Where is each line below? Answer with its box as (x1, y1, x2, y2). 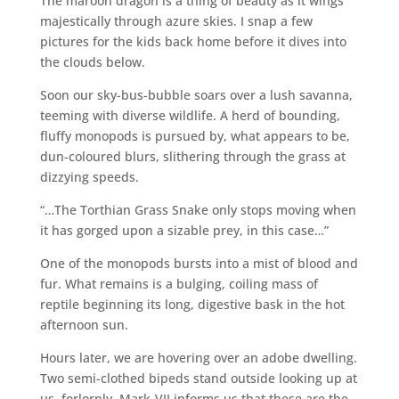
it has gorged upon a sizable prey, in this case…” (39, 221, 329, 239)
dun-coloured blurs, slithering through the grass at (39, 147, 346, 165)
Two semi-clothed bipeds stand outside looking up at (39, 369, 357, 387)
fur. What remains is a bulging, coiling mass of (39, 274, 318, 292)
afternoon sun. (39, 315, 128, 333)
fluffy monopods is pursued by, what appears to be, (39, 126, 350, 144)
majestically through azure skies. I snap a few (39, 12, 313, 29)
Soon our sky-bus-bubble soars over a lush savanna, (39, 85, 353, 103)
